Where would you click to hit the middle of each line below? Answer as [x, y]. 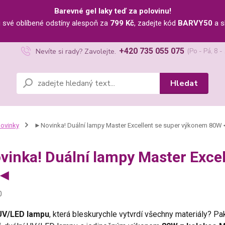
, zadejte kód [156, 23]
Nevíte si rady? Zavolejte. [76, 51]
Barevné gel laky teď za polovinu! [113, 11]
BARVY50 [195, 23]
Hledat [184, 83]
